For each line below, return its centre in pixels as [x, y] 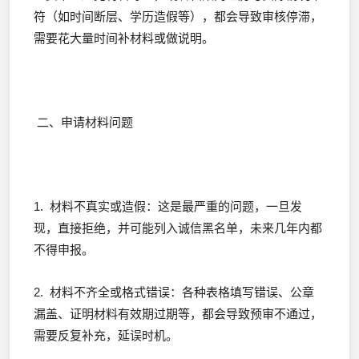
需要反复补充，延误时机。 [106, 335]
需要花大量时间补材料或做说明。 [124, 38]
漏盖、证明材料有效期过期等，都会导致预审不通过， [178, 313]
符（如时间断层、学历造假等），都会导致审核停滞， [178, 16]
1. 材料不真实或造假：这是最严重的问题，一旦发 [168, 207]
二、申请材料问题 [83, 123]
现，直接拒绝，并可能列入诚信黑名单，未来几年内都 [178, 228]
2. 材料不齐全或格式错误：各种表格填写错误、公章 [174, 292]
